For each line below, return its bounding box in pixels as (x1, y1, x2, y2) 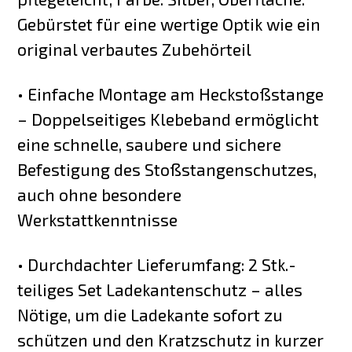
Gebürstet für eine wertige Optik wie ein (17, 13, 321, 34)
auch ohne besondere (17, 184, 182, 204)
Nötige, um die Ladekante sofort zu (17, 304, 284, 324)
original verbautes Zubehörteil (17, 38, 252, 59)
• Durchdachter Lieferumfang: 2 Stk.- (17, 254, 297, 274)
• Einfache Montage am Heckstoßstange (17, 83, 324, 104)
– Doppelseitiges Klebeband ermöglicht (17, 108, 320, 129)
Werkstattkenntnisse (17, 209, 178, 229)
